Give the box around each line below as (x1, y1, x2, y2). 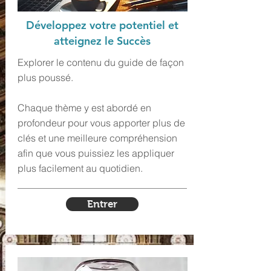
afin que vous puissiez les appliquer (17, 147, 174, 159)
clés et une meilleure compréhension (17, 132, 177, 144)
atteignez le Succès (53, 34, 151, 48)
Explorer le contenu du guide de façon (17, 56, 184, 68)
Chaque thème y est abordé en (17, 102, 151, 114)
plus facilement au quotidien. (17, 162, 143, 174)
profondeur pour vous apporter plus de (17, 117, 185, 129)
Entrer (87, 198, 117, 210)
